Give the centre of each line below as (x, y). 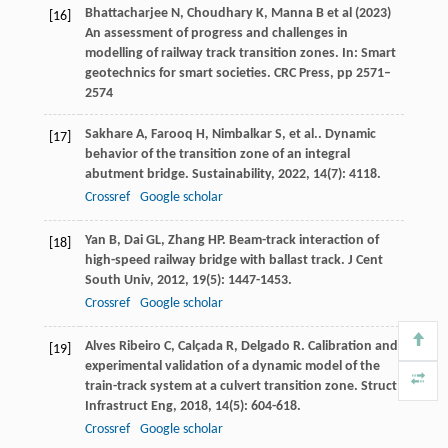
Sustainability (231, 175)
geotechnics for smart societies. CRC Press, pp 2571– (237, 74)
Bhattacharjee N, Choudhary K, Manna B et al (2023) (237, 14)
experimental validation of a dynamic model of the (232, 367)
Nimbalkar (241, 135)
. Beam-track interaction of (300, 241)
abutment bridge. (138, 175)
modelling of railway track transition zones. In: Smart (240, 54)
